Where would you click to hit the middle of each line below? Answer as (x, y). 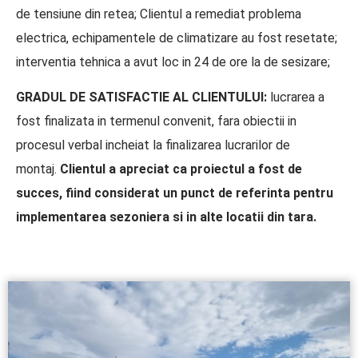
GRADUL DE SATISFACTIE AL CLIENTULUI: (141, 97)
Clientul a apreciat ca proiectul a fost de (181, 169)
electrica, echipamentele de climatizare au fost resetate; (177, 38)
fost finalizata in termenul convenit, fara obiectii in (156, 121)
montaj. (38, 169)
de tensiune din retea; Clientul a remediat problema (159, 14)
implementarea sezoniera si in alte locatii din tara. (166, 217)
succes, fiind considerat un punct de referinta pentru (175, 193)
